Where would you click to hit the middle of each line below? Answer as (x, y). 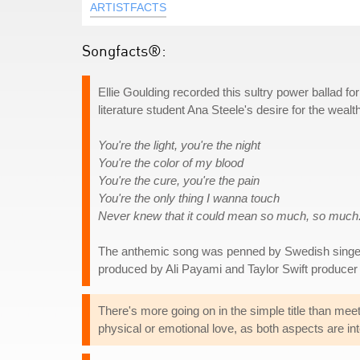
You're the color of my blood (171, 163)
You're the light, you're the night (179, 145)
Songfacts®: (124, 50)
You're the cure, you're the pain (179, 180)
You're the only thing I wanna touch (189, 198)
